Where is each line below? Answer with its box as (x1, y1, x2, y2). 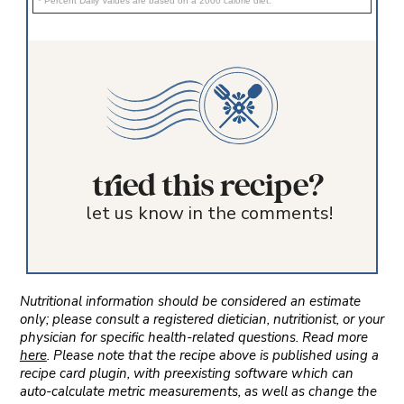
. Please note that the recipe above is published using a (46, 346, 379, 365)
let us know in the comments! (85, 201, 333, 226)
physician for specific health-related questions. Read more (19, 328, 368, 347)
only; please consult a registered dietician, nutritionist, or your (19, 310, 384, 329)
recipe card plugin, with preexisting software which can (19, 364, 353, 383)
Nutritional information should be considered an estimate (19, 292, 361, 311)
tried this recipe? (93, 169, 326, 206)
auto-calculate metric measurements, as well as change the (19, 382, 377, 401)
